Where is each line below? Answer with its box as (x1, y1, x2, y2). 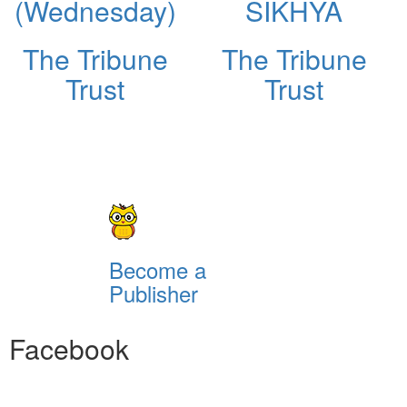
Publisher (108, 276, 198, 309)
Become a (108, 253, 206, 285)
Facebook (9, 328, 129, 368)
